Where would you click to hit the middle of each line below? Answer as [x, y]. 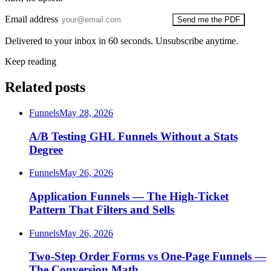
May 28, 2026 [86, 113]
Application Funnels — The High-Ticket [129, 197]
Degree [46, 149]
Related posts [45, 87]
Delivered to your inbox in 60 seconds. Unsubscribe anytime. [122, 41]
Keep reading [31, 62]
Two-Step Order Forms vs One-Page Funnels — [148, 256]
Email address [31, 19]
